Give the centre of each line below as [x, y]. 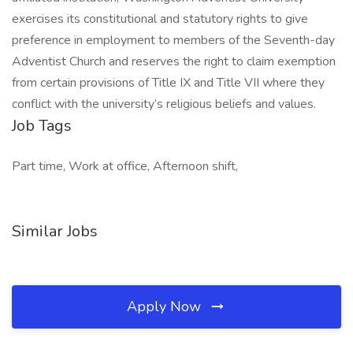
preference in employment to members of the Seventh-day [173, 40]
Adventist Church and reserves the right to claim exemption [174, 61]
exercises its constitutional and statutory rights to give [160, 19]
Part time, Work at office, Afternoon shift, [125, 166]
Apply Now [166, 307]
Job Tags [42, 126]
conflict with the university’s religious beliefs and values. [164, 104]
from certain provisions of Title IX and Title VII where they [168, 83]
